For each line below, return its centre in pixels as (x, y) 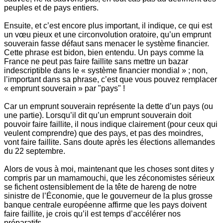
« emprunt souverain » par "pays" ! (64, 89)
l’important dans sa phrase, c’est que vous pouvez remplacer (111, 80)
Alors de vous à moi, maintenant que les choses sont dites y (109, 169)
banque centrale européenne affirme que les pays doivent (105, 205)
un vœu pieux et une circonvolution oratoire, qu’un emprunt (108, 35)
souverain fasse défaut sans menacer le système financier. (107, 44)
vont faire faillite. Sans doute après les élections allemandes (110, 142)
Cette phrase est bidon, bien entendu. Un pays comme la (104, 53)
